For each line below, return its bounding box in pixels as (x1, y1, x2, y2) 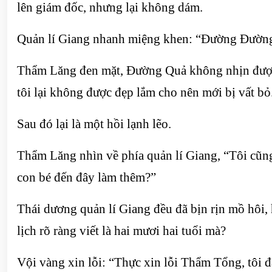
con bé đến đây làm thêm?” (17, 170, 156, 185)
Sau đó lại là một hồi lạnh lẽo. (17, 117, 171, 131)
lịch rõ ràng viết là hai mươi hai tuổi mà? (17, 223, 226, 238)
